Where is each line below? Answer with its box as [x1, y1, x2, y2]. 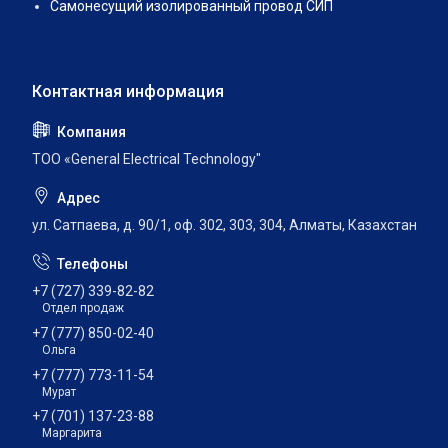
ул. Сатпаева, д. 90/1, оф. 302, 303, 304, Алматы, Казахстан [32, 217, 417, 234]
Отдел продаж [42, 300, 124, 315]
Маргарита [42, 426, 102, 441]
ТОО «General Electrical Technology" [32, 151, 261, 168]
